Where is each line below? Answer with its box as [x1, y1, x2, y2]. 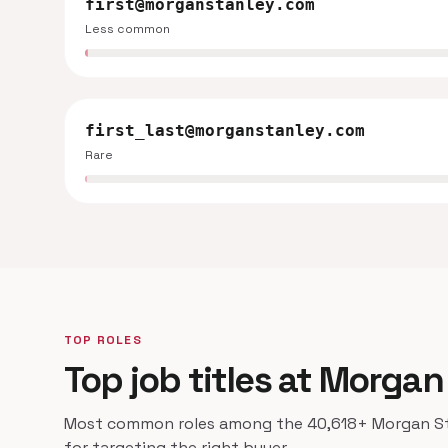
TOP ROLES [64, 332, 142, 348]
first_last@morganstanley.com [85, 121, 365, 140]
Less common [85, 21, 170, 37]
